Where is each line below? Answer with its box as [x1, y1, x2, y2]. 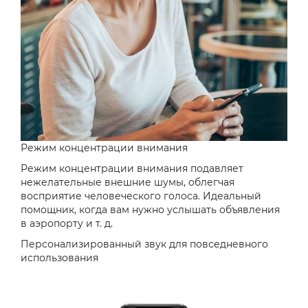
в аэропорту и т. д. [21, 217, 113, 230]
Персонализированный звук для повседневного [21, 238, 268, 251]
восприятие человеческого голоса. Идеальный [21, 190, 261, 203]
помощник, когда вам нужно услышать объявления [21, 203, 280, 217]
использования [21, 252, 98, 265]
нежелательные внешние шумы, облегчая [21, 176, 234, 189]
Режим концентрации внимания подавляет [21, 162, 243, 175]
